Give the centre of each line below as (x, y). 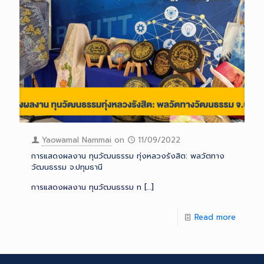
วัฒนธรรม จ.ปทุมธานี (67, 167)
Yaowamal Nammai (77, 140)
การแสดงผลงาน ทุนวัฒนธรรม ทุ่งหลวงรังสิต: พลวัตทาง (128, 156)
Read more (215, 217)
